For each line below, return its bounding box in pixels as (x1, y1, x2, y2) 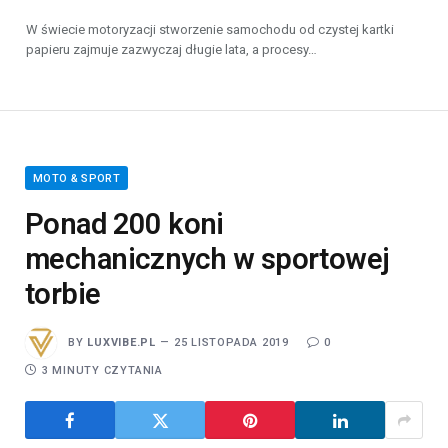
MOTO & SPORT (33, 172, 120, 186)
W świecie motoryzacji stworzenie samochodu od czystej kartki (26, 22, 394, 38)
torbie (25, 277, 101, 312)
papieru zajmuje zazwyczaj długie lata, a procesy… (26, 42, 317, 58)
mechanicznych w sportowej (25, 242, 390, 277)
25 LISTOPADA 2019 (173, 336, 289, 350)
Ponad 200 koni (25, 207, 224, 242)
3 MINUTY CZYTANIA (41, 364, 163, 378)
